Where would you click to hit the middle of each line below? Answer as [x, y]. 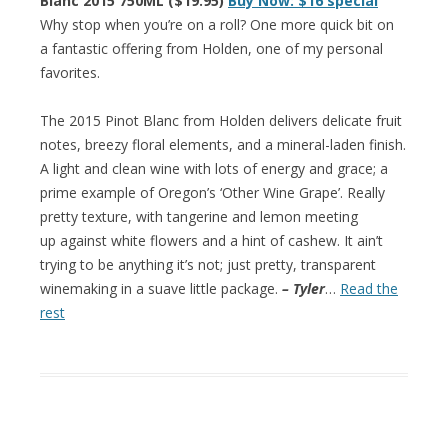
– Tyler [303, 288]
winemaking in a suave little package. [161, 288]
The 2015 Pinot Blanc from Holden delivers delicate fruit [221, 120]
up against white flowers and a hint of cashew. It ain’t [211, 240]
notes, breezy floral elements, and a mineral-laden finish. [223, 144]
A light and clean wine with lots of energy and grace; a [214, 168]
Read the [369, 288]
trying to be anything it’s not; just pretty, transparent [208, 264]
